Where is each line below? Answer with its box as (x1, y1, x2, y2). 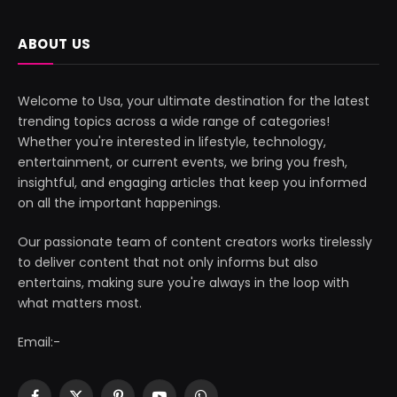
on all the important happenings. (18, 193, 221, 212)
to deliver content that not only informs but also (18, 253, 318, 271)
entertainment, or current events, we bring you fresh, (18, 152, 347, 171)
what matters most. (18, 293, 142, 312)
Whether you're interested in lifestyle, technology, (18, 132, 326, 151)
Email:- (18, 332, 60, 351)
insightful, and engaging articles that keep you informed (18, 173, 367, 191)
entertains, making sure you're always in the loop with (18, 273, 349, 292)
